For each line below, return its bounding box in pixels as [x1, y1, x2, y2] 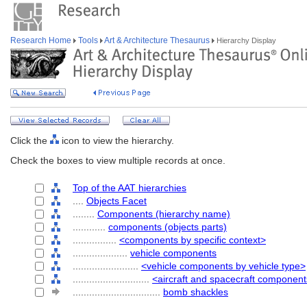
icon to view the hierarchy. [59, 135, 174, 146]
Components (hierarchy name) [97, 208, 230, 219]
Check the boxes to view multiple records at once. [10, 155, 225, 166]
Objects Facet [86, 195, 147, 206]
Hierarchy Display [214, 36, 276, 45]
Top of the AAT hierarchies [73, 182, 186, 193]
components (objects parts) [108, 221, 227, 232]
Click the [10, 135, 50, 146]
